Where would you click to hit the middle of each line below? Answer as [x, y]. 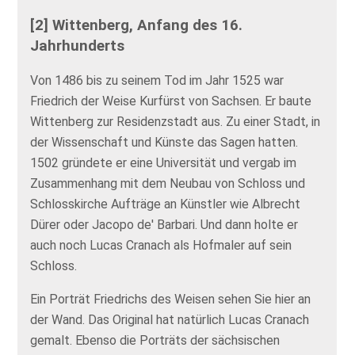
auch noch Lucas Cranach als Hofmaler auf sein [161, 246]
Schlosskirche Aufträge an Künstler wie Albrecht [166, 204]
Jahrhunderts [78, 46]
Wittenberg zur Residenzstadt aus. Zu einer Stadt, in [176, 122]
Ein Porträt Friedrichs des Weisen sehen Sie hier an [171, 300]
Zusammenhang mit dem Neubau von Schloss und [168, 184]
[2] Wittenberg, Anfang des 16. [137, 25]
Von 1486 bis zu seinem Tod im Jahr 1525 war [157, 81]
